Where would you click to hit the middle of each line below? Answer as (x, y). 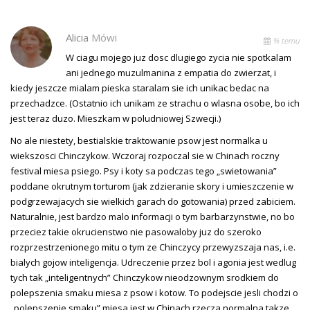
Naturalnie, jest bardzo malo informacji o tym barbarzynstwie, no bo (153, 216)
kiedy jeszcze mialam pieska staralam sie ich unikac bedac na (140, 88)
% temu (285, 40)
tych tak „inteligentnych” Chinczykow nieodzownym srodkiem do (145, 277)
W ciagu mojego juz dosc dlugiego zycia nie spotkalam (179, 57)
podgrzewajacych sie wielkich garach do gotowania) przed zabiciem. (153, 201)
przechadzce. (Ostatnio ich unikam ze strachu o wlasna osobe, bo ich (155, 103)
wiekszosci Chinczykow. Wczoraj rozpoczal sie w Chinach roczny (145, 155)
